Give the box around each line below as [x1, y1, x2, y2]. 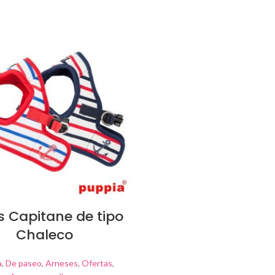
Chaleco [16, 225, 73, 244]
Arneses [45, 258, 78, 268]
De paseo [5, 258, 42, 268]
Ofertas [81, 258, 112, 268]
